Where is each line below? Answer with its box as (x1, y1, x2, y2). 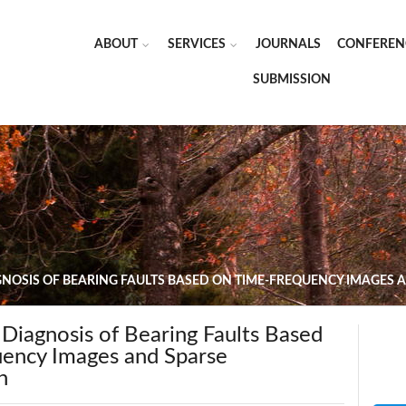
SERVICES (168, 38, 226, 51)
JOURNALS (256, 38, 321, 51)
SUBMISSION (252, 73, 331, 86)
